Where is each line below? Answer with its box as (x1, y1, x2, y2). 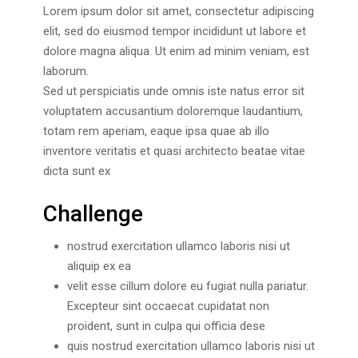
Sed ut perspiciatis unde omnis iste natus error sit (42, 84, 304, 99)
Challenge (42, 200, 143, 227)
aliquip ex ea (66, 258, 131, 273)
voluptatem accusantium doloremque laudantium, (42, 104, 303, 119)
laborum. (42, 64, 89, 79)
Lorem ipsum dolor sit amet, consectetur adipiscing (42, 4, 314, 19)
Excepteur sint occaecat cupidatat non (66, 298, 269, 313)
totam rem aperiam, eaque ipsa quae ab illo (42, 124, 269, 139)
